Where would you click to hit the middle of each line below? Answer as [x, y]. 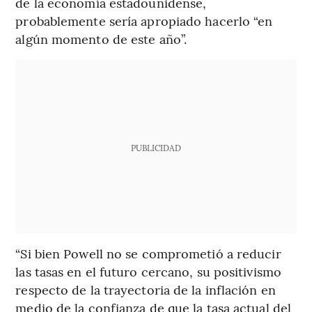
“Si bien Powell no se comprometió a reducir [148, 253]
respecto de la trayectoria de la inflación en [146, 290]
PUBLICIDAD [156, 148]
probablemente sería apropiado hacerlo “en [144, 21]
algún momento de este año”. [101, 39]
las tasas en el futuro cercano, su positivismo [148, 272]
